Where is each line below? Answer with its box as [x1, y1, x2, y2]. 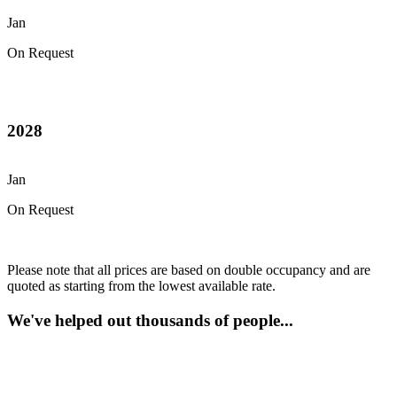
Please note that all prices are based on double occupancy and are [7, 262, 370, 278]
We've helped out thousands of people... [7, 310, 293, 330]
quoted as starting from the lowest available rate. [7, 278, 276, 294]
